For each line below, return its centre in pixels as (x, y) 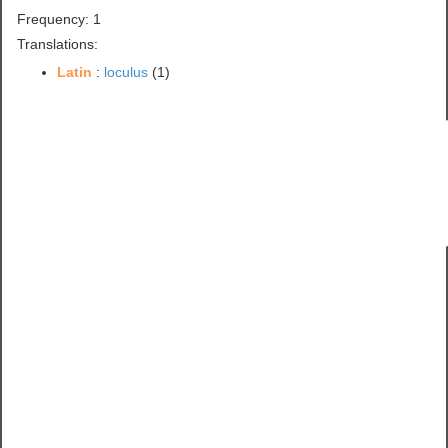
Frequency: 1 (59, 18)
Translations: (58, 43)
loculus (126, 71)
